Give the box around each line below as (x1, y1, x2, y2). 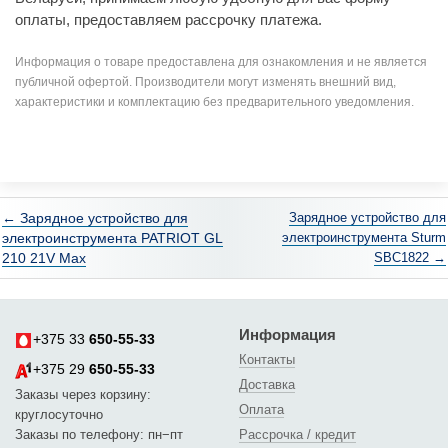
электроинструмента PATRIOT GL (2, 230, 223, 246)
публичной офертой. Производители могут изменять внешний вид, (15, 75, 396, 89)
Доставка (239, 377, 295, 392)
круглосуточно (15, 406, 103, 422)
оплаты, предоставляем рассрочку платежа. (15, 10, 322, 28)
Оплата (239, 402, 284, 417)
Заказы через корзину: (15, 386, 151, 402)
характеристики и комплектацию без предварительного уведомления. (15, 95, 414, 109)
